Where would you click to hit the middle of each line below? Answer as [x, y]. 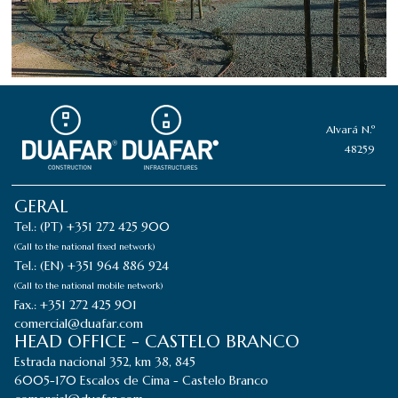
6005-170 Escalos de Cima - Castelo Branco [142, 380]
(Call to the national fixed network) [85, 246]
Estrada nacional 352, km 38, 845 [105, 361]
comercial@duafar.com [79, 323]
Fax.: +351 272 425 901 [76, 304]
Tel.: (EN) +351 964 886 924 [92, 265]
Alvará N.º [351, 129]
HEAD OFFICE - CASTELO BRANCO [157, 341]
